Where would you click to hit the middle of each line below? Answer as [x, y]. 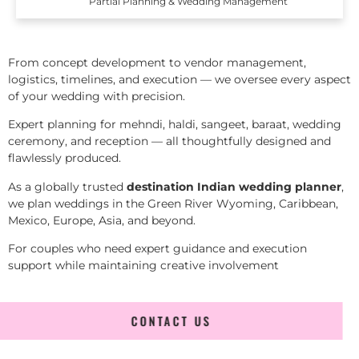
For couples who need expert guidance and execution [157, 249]
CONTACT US [179, 321]
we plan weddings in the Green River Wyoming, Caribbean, [173, 203]
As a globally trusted [67, 186]
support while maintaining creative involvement [143, 266]
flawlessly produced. [65, 158]
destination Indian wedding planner [234, 186]
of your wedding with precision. [97, 97]
